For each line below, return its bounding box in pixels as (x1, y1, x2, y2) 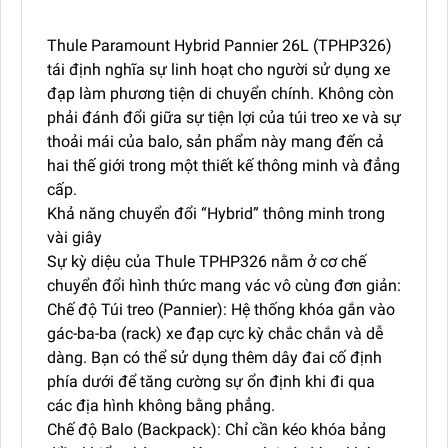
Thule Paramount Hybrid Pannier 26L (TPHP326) (47, 35, 392, 55)
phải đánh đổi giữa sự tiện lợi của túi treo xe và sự (47, 107, 401, 127)
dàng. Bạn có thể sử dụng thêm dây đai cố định (47, 347, 382, 367)
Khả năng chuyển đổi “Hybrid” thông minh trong (47, 203, 385, 223)
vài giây (47, 227, 102, 247)
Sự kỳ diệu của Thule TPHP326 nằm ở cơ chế (47, 251, 366, 271)
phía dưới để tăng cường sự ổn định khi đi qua (47, 371, 375, 391)
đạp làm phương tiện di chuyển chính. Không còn (47, 83, 394, 103)
